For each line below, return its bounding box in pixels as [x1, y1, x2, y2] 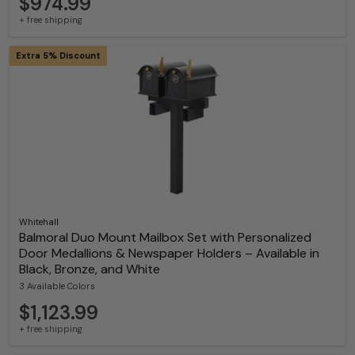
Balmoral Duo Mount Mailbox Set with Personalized [19, 229, 311, 246]
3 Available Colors [19, 280, 95, 292]
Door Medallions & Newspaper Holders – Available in [19, 245, 319, 262]
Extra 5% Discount [16, 50, 101, 62]
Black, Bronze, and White [19, 261, 160, 278]
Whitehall [19, 216, 59, 228]
